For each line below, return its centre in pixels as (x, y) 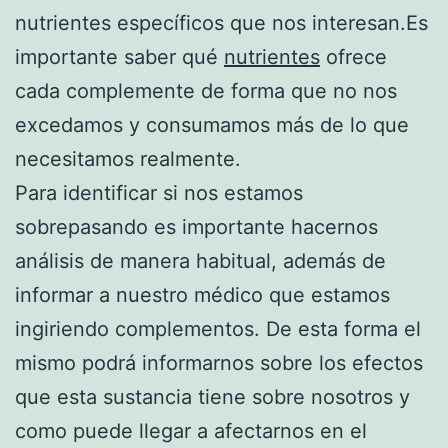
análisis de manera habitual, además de (200, 260)
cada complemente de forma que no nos (206, 90)
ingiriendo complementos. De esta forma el (218, 328)
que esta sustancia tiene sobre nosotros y (212, 396)
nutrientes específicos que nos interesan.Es (221, 22)
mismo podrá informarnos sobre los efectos (219, 362)
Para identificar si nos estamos (159, 192)
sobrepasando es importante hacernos (196, 226)
